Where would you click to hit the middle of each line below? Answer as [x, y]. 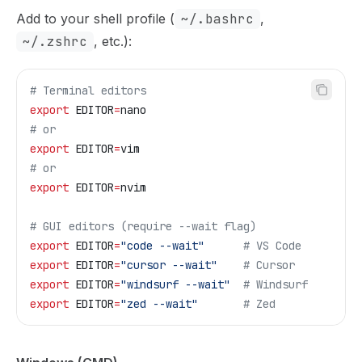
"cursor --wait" [169, 265]
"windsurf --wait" [175, 284]
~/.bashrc [217, 19]
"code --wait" [162, 245]
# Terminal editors [88, 90]
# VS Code [253, 245]
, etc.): [113, 41]
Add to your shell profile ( [95, 18]
